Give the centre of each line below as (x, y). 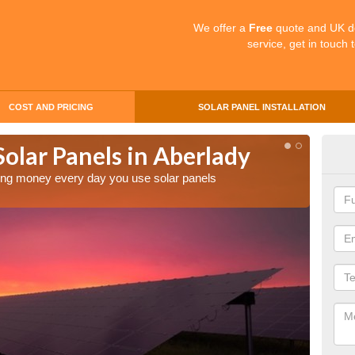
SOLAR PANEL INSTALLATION (261, 107)
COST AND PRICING (51, 107)
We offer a (221, 28)
